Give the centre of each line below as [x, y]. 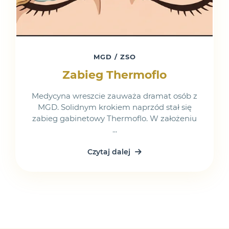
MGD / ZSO [114, 57]
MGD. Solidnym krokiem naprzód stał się [114, 107]
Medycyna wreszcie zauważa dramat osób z [114, 96]
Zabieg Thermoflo [114, 75]
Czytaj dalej [110, 152]
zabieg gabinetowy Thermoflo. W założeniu [114, 118]
